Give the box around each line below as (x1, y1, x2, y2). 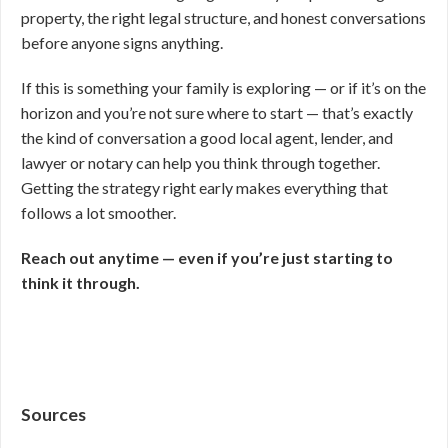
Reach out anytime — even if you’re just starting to (21, 248, 393, 267)
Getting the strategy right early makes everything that (21, 178, 388, 197)
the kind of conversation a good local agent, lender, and (21, 128, 393, 147)
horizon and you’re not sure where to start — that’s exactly (21, 103, 413, 122)
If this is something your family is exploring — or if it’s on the (21, 78, 426, 97)
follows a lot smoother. (21, 203, 176, 222)
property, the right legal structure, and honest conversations (21, 8, 426, 27)
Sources (21, 404, 86, 425)
